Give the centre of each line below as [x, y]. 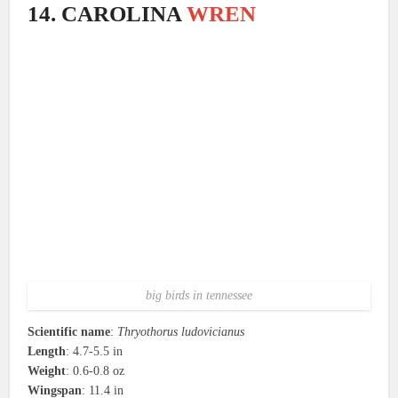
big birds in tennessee [199, 295]
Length [47, 351]
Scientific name [69, 331]
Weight [47, 370]
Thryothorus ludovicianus [181, 331]
